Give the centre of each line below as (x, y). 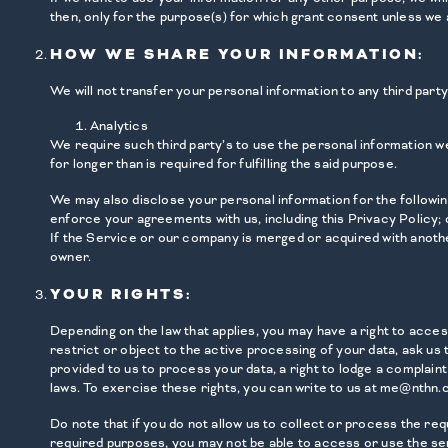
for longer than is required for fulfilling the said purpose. (224, 164)
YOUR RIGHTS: (121, 294)
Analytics (119, 126)
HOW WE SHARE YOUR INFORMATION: (237, 54)
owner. (71, 257)
